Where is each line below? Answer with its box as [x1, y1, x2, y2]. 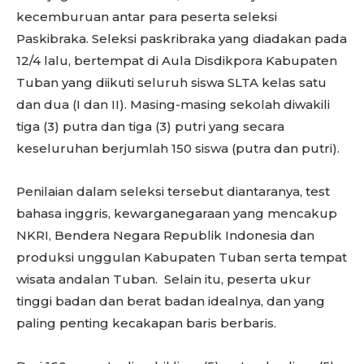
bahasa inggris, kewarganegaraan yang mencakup [16, 206, 337, 221]
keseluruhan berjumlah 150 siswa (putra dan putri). [16, 141, 340, 156]
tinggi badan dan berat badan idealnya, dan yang [16, 293, 325, 309]
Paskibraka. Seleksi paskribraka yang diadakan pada [16, 31, 347, 46]
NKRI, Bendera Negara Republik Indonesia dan [16, 227, 314, 243]
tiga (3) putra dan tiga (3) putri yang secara [16, 119, 284, 134]
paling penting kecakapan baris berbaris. [16, 315, 276, 331]
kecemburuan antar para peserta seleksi [16, 9, 277, 24]
